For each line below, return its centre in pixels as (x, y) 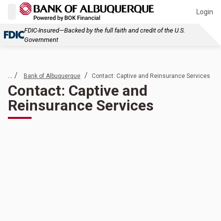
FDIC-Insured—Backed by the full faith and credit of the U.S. (105, 30)
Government (41, 39)
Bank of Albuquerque (52, 76)
